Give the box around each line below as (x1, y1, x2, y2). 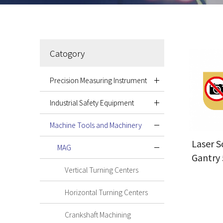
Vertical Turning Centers (65, 165, 138, 175)
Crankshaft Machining (65, 210, 131, 220)
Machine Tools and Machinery (50, 120, 142, 130)
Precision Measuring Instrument (50, 75, 147, 86)
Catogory (50, 47, 85, 60)
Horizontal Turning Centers (65, 187, 148, 198)
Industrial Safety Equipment (50, 98, 134, 108)
